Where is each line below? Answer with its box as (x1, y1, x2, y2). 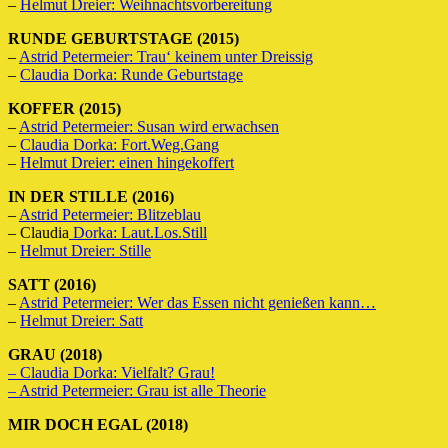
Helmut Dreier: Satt (20, 311, 143, 329)
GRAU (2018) (8, 345, 102, 363)
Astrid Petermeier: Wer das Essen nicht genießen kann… (19, 293, 376, 311)
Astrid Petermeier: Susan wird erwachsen (19, 117, 279, 135)
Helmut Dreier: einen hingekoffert (20, 153, 234, 171)
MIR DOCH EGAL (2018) (8, 415, 188, 433)
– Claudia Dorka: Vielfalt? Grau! (8, 363, 215, 381)
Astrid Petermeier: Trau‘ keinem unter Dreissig (19, 47, 313, 65)
